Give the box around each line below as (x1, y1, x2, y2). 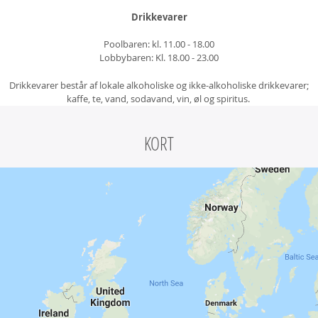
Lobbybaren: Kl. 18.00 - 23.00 (99, 51, 219, 64)
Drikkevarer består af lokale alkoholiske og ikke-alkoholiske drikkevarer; (9, 79, 309, 92)
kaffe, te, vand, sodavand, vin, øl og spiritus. (66, 92, 252, 105)
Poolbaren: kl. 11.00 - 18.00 (104, 38, 214, 50)
